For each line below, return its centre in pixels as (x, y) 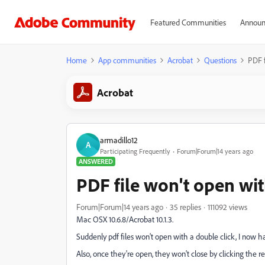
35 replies (185, 207)
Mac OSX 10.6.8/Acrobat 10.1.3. (125, 219)
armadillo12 (119, 140)
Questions (220, 60)
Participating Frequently (135, 151)
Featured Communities (188, 22)
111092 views (227, 207)
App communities (127, 60)
